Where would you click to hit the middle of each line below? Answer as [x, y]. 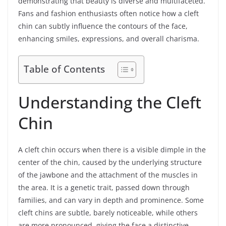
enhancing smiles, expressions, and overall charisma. [109, 38]
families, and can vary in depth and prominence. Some [111, 200]
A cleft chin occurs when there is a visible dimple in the [112, 149]
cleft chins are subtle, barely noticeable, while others [108, 212]
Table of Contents [64, 69]
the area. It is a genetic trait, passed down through [104, 187]
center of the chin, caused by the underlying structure [110, 162]
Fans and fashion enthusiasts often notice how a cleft [108, 13]
